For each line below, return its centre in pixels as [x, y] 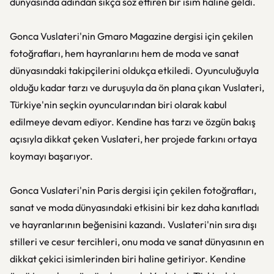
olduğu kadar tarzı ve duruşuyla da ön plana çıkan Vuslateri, [137, 87]
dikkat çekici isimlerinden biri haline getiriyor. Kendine [128, 259]
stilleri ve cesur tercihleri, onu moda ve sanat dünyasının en [137, 242]
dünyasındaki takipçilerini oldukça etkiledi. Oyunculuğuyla [134, 70]
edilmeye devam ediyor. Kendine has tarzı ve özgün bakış [133, 122]
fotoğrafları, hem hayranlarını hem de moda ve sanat [124, 53]
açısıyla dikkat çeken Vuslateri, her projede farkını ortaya [133, 139]
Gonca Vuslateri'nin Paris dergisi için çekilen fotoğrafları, [133, 190]
